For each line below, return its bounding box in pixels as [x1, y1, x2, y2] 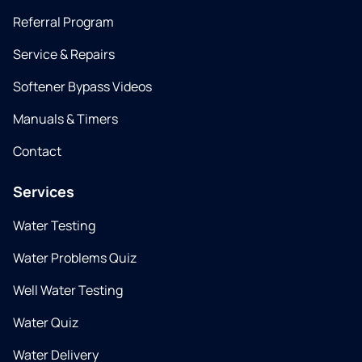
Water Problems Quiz [13, 249, 137, 267]
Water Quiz [13, 314, 78, 332]
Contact [13, 142, 61, 161]
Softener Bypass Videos [13, 78, 152, 96]
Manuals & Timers [13, 110, 118, 128]
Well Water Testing [13, 281, 123, 300]
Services [13, 182, 74, 202]
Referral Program [13, 13, 114, 32]
